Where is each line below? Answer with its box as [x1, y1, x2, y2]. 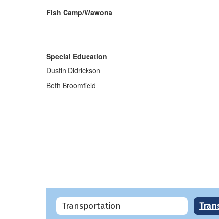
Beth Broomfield [46, 80, 96, 90]
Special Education [46, 51, 107, 61]
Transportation [62, 200, 121, 211]
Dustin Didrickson [46, 66, 100, 75]
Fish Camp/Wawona [46, 7, 112, 17]
